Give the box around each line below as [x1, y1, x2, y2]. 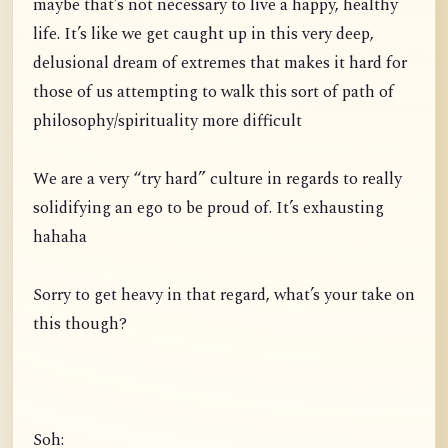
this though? [33, 312, 127, 337]
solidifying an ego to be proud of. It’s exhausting [33, 196, 384, 221]
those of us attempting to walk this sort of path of [33, 80, 394, 105]
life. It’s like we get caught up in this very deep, [33, 22, 374, 47]
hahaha [33, 225, 87, 250]
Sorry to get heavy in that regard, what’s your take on [33, 283, 415, 308]
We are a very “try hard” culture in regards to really [33, 167, 402, 192]
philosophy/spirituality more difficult [33, 109, 302, 134]
